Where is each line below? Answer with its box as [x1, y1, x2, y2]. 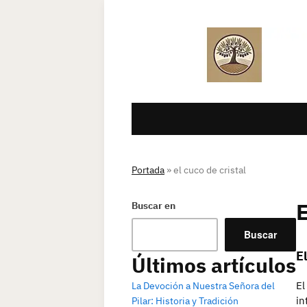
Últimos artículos [132, 251, 296, 278]
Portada [132, 164, 164, 176]
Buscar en [132, 199, 175, 212]
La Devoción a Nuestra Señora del [132, 280, 275, 292]
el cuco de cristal [173, 164, 246, 176]
